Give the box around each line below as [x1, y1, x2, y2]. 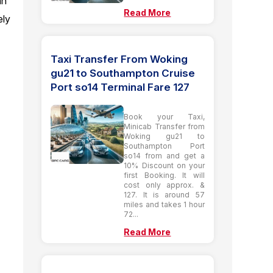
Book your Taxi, [124, 112, 205, 121]
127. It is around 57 [124, 190, 205, 199]
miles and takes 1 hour [124, 199, 205, 209]
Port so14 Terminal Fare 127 [51, 80, 190, 93]
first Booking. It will [124, 170, 205, 180]
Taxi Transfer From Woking [51, 52, 188, 65]
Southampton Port [124, 141, 205, 151]
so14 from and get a [124, 151, 205, 160]
